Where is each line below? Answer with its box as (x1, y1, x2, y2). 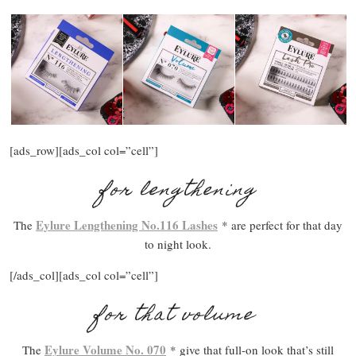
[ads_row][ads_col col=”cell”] (10, 141, 158, 158)
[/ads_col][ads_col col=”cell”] (10, 266, 158, 283)
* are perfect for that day (218, 216, 342, 233)
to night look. (145, 235, 211, 252)
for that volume (94, 298, 262, 333)
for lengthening (99, 173, 257, 208)
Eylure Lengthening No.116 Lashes (36, 215, 218, 234)
